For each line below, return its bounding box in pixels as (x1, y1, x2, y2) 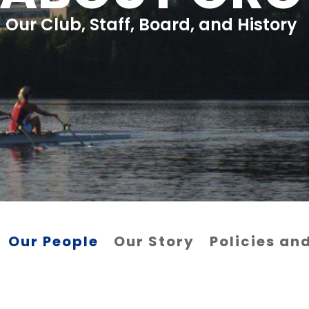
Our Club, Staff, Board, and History (5, 13, 297, 36)
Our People (8, 232, 99, 251)
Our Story (113, 232, 195, 251)
